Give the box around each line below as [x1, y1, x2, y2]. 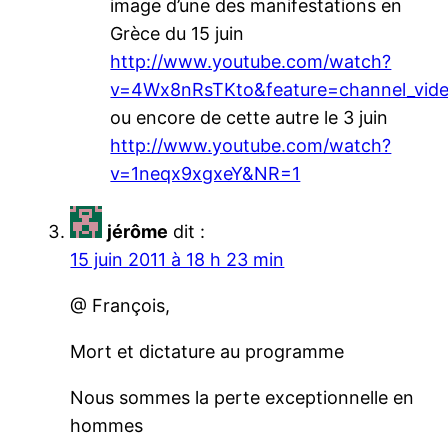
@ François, [70, 294, 171, 316]
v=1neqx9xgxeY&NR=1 [110, 162, 301, 184]
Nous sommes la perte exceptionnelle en [70, 386, 415, 408]
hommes [70, 414, 144, 436]
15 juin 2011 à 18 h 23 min [70, 248, 285, 270]
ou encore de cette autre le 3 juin [110, 106, 389, 128]
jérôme [107, 220, 169, 242]
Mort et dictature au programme [70, 340, 345, 362]
